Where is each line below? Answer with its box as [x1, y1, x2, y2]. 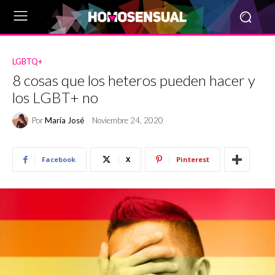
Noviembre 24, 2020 [92, 115, 163, 126]
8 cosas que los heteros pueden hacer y [12, 71, 255, 89]
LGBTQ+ [12, 56, 42, 66]
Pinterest [176, 155, 209, 164]
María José [45, 115, 84, 125]
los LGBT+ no [12, 88, 98, 106]
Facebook [42, 155, 76, 164]
